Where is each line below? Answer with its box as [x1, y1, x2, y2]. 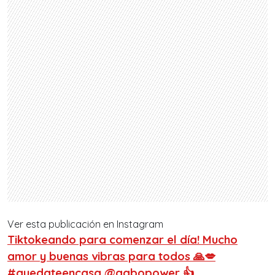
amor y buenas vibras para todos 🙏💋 [7, 249, 215, 264]
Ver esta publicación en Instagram [7, 218, 163, 231]
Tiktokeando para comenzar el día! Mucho [7, 233, 238, 247]
